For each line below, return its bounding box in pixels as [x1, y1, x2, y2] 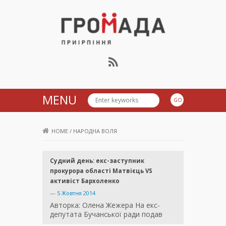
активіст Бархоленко [50, 177, 120, 185]
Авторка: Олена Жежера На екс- [50, 200, 160, 210]
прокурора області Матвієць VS [50, 167, 152, 175]
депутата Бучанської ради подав [50, 209, 162, 219]
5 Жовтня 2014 [57, 189, 95, 197]
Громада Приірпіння [42, 44, 211, 67]
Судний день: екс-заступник [50, 157, 144, 165]
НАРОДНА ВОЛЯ [73, 127, 117, 135]
